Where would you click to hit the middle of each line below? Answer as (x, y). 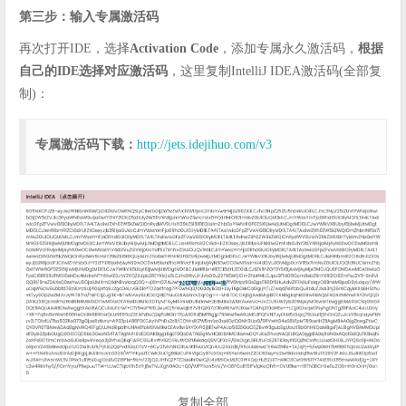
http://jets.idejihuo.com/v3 (204, 145)
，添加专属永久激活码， (288, 49)
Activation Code (174, 49)
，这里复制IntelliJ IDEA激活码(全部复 (275, 72)
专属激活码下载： (86, 145)
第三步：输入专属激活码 (89, 17)
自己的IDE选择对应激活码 (93, 72)
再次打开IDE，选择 (74, 49)
